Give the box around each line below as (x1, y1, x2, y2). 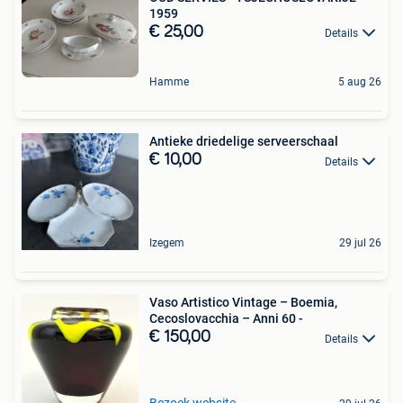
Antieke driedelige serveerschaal (149, 134, 338, 149)
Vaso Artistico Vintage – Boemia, (149, 295, 337, 310)
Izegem (149, 237, 184, 250)
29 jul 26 (339, 237, 381, 250)
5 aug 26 (338, 76, 381, 89)
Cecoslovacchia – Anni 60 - (149, 311, 303, 327)
